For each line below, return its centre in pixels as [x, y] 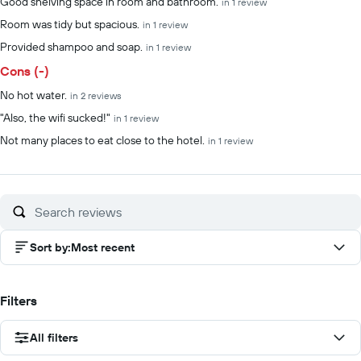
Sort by [49, 247]
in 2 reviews [96, 95]
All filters [54, 338]
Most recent [103, 247]
